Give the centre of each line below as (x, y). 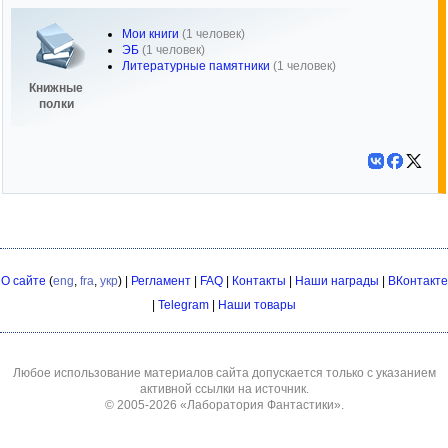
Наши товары (257, 305)
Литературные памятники (196, 66)
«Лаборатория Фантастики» (260, 405)
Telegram (183, 305)
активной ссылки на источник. (224, 389)
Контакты (258, 281)
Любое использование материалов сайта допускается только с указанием (224, 373)
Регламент (160, 281)
